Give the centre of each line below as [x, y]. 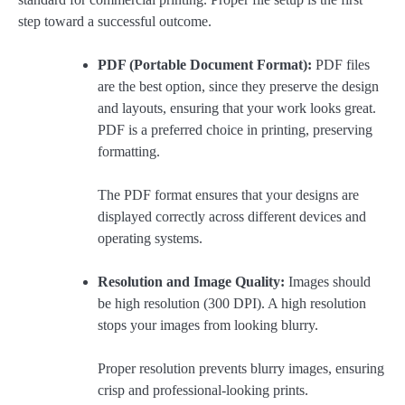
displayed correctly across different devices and [232, 217]
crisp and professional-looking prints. [203, 391]
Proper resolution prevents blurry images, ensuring [241, 369]
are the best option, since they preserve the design [238, 87]
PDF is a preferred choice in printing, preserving [235, 130]
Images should [328, 282]
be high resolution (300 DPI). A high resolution [232, 304]
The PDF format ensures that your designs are [228, 195]
